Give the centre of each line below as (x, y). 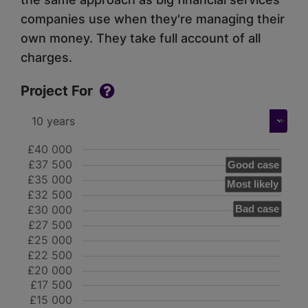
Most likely (253, 184)
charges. (46, 57)
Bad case (257, 208)
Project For (57, 90)
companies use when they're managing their (153, 19)
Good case (253, 164)
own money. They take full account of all (141, 38)
